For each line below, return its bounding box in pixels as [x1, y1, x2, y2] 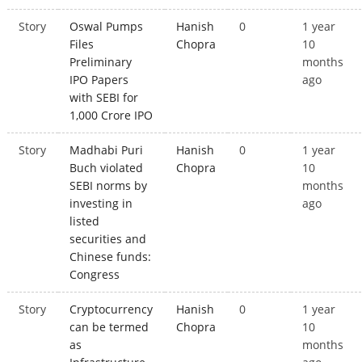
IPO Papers [69, 72, 129, 88]
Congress [69, 267, 120, 283]
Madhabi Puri [69, 142, 144, 158]
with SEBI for [69, 90, 139, 106]
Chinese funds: [69, 249, 152, 265]
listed [69, 213, 100, 229]
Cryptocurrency [69, 301, 154, 318]
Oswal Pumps [69, 19, 144, 35]
